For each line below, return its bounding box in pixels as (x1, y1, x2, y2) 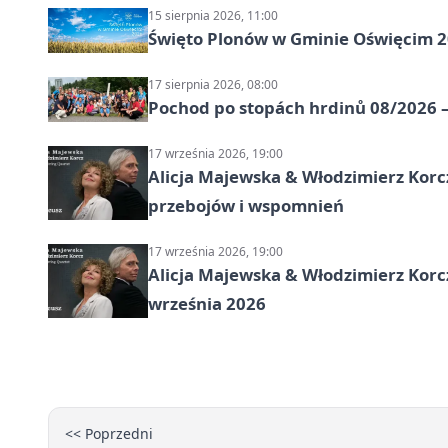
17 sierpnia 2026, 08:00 (148, 76, 278, 94)
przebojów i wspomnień (148, 194, 344, 218)
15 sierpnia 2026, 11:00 (148, 7, 278, 25)
